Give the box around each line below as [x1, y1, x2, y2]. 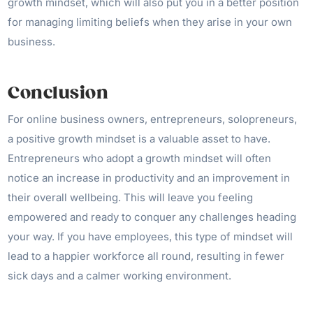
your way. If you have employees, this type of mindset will [8, 230, 293, 243]
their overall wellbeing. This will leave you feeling [8, 191, 254, 204]
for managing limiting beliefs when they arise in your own [8, 15, 293, 29]
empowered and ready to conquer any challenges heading [8, 210, 297, 224]
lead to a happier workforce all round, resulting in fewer [8, 249, 285, 263]
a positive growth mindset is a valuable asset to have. [8, 132, 271, 145]
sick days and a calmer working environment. [8, 269, 232, 282]
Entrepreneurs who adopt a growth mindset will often [8, 152, 272, 165]
